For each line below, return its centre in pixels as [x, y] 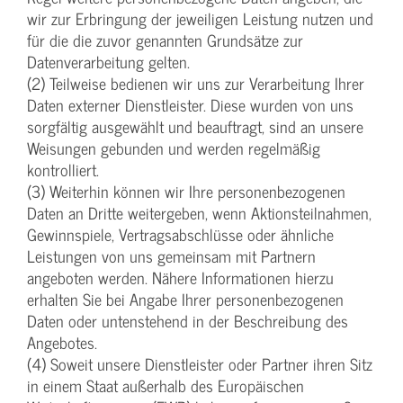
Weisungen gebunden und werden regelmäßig [174, 148]
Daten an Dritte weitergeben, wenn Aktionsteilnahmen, [199, 213]
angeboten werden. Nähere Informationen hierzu [180, 278]
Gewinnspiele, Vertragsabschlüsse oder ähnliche [180, 235]
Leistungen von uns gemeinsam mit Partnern [171, 256]
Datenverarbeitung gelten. [108, 62]
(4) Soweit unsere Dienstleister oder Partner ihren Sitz [200, 364]
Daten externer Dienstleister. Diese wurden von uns [190, 105]
